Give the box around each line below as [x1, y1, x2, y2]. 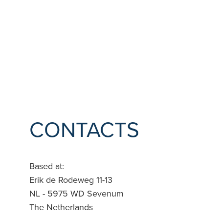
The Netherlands [29, 202, 93, 213]
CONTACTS [29, 117, 139, 143]
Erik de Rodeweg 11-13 [29, 175, 112, 185]
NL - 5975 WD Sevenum [29, 188, 124, 199]
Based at [29, 161, 62, 172]
